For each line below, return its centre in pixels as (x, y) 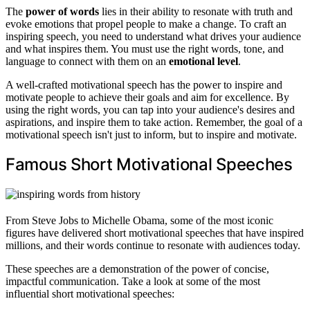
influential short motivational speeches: (90, 294)
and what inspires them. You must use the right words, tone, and (145, 48)
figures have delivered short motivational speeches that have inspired (155, 233)
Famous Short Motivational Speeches (149, 165)
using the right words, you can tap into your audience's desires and (150, 109)
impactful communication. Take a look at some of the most (133, 282)
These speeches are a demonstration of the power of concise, (137, 269)
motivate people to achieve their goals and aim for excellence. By (147, 97)
